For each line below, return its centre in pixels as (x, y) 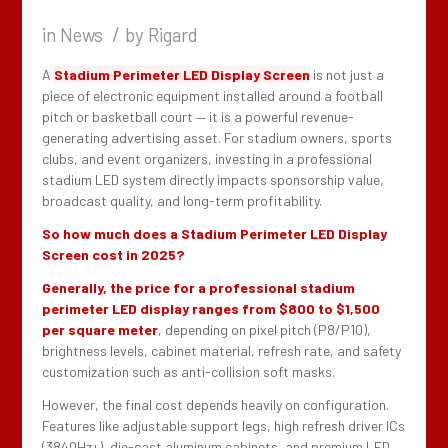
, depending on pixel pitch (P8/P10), (265, 329)
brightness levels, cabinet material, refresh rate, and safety (222, 350)
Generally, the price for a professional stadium (199, 287)
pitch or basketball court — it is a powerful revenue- (198, 116)
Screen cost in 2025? (113, 254)
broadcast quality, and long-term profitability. (182, 200)
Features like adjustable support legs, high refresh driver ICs (224, 425)
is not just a (347, 74)
